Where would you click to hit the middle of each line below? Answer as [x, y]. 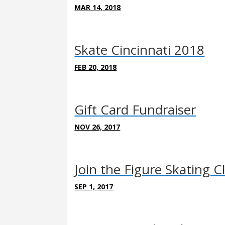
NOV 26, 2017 [97, 127]
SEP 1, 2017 [94, 186]
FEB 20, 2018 [96, 67]
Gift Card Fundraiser [135, 109]
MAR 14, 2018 [98, 7]
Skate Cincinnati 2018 [140, 49]
